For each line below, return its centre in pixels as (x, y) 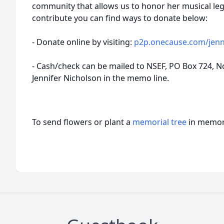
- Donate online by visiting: (83, 42)
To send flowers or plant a (82, 122)
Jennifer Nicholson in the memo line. (100, 78)
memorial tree (159, 122)
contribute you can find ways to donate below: (120, 18)
